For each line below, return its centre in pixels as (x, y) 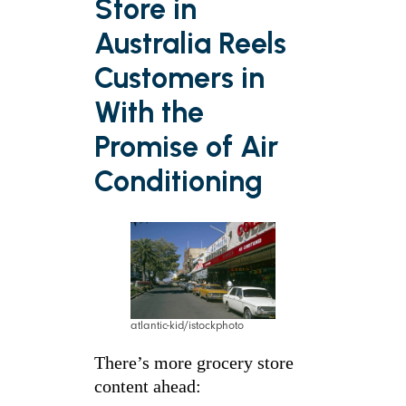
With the (149, 112)
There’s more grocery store (194, 363)
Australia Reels (190, 43)
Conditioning (179, 181)
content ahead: (148, 387)
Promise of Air (186, 146)
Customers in (179, 77)
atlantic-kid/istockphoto (187, 326)
